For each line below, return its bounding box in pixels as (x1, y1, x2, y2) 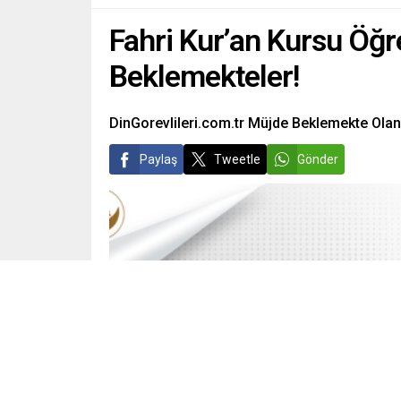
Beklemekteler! (109, 57, 299, 94)
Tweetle (214, 151, 260, 166)
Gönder (297, 151, 338, 166)
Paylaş (140, 151, 177, 166)
